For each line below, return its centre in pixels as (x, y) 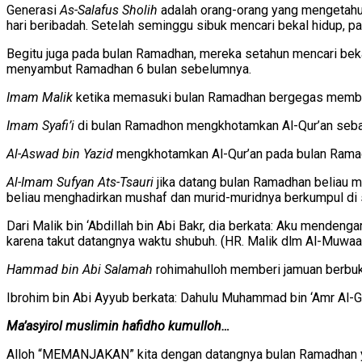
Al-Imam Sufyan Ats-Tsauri (80, 182)
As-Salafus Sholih (109, 10)
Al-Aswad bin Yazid (60, 154)
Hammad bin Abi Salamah (80, 269)
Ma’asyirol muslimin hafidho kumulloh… (118, 326)
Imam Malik (40, 97)
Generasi (33, 10)
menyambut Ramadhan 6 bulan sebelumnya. (129, 69)
